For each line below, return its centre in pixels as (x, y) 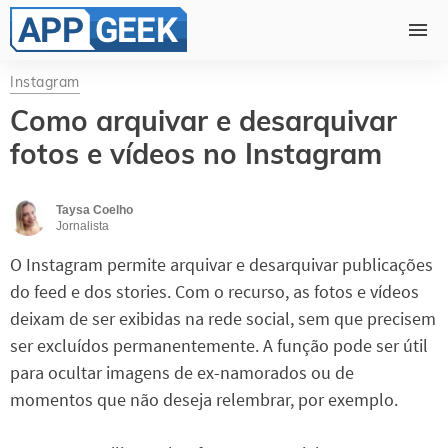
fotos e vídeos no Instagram (196, 154)
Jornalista (82, 226)
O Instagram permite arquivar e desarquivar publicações (221, 265)
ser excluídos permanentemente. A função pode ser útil (219, 346)
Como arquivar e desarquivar (203, 121)
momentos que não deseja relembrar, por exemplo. (204, 400)
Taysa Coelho (94, 210)
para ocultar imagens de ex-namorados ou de (182, 373)
